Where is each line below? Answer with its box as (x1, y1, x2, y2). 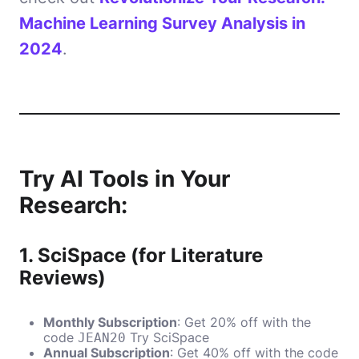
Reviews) (19, 266, 106, 290)
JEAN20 (78, 330, 126, 346)
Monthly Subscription (43, 314, 177, 331)
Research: (19, 192, 127, 220)
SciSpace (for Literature (38, 244, 263, 268)
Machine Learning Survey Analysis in (19, 13, 305, 34)
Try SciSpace (130, 329, 209, 346)
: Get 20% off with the (177, 314, 311, 331)
